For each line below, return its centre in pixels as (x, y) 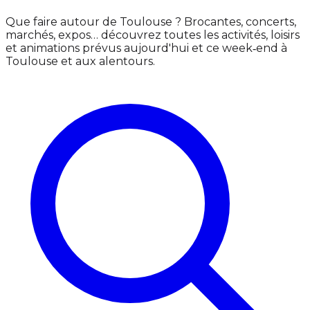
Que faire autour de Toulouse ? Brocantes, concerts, (151, 22)
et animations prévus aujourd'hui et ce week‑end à (146, 48)
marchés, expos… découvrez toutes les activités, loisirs (153, 35)
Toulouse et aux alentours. (80, 62)
